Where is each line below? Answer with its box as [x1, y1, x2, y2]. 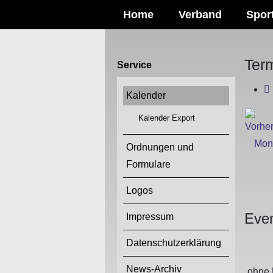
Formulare [126, 159, 171, 169]
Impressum [126, 211, 174, 222]
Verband [178, 9, 222, 21]
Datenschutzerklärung [126, 238, 221, 248]
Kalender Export [138, 113, 195, 122]
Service [117, 60, 152, 70]
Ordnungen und [126, 142, 194, 152]
